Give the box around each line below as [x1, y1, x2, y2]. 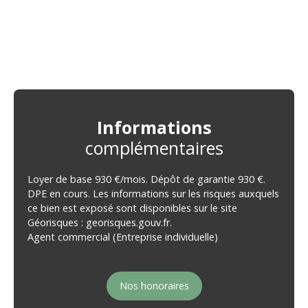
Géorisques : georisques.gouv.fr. [27, 215, 172, 229]
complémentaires [85, 135, 223, 159]
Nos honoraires [119, 279, 189, 293]
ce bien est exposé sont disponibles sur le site [27, 201, 237, 214]
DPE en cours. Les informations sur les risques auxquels [27, 186, 279, 200]
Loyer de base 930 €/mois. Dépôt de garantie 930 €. [27, 172, 265, 186]
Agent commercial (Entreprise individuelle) [27, 230, 218, 243]
